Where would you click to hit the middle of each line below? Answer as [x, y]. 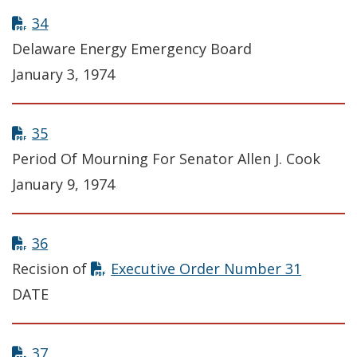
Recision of [51, 269]
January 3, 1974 [63, 75]
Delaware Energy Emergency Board [132, 49]
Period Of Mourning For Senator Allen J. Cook [166, 159]
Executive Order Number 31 [206, 269]
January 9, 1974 [63, 184]
